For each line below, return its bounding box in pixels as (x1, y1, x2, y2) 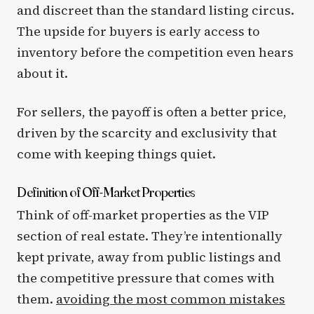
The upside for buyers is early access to (17, 22, 260, 40)
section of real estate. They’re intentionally (17, 227, 282, 245)
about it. (17, 64, 68, 82)
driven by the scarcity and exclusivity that (17, 124, 277, 142)
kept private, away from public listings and (17, 248, 281, 266)
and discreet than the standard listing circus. (17, 1, 294, 19)
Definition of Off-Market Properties (17, 183, 196, 201)
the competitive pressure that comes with (17, 269, 275, 287)
